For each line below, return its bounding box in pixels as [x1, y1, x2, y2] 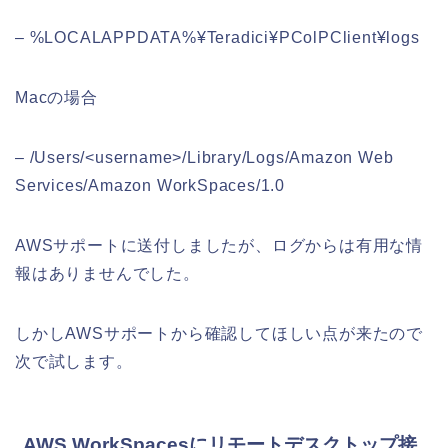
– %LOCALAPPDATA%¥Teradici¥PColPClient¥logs [15, 29, 420, 47]
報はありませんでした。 [15, 265, 200, 283]
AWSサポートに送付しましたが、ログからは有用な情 [15, 237, 423, 255]
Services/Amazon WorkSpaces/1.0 [15, 177, 286, 195]
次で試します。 [15, 353, 133, 371]
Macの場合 [15, 89, 98, 107]
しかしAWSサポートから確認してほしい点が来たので [15, 325, 423, 343]
